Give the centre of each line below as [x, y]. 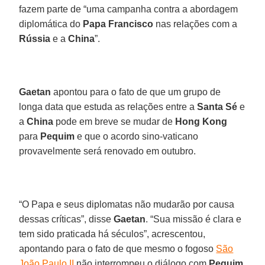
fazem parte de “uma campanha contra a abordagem [129, 9]
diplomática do [51, 24]
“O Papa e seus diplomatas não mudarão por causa [127, 204]
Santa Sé [217, 106]
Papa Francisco [118, 24]
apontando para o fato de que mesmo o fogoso [118, 248]
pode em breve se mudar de [114, 121]
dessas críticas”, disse [67, 219]
